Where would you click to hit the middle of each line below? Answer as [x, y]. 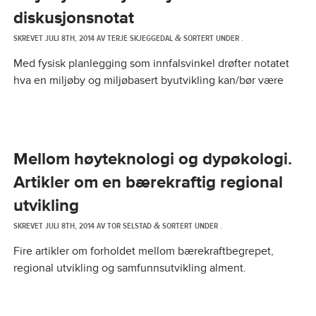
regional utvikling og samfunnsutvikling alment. [129, 268]
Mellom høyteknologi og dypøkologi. [152, 159]
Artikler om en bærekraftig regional [148, 182]
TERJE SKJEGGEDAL [140, 38]
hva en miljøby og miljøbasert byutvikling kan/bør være [148, 80]
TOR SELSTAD [129, 226]
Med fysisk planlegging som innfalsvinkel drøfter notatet [151, 63]
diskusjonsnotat [73, 18]
